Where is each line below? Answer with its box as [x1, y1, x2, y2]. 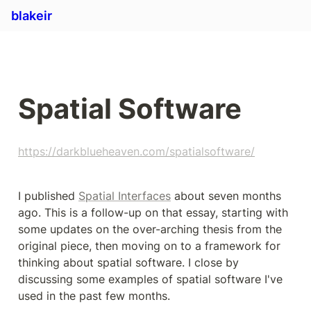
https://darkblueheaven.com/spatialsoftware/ [18, 144, 255, 158]
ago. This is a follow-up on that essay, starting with [18, 205, 288, 219]
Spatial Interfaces [78, 189, 171, 203]
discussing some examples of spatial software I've [18, 272, 283, 286]
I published [18, 189, 78, 203]
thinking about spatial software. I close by [18, 255, 239, 269]
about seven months [171, 189, 281, 203]
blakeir [11, 8, 52, 23]
